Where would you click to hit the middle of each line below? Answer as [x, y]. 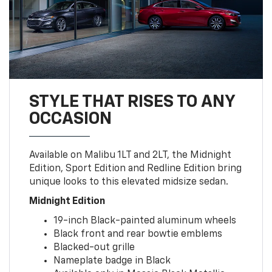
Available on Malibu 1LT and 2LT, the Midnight [130, 155]
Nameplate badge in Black [112, 261]
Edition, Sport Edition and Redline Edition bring [135, 168]
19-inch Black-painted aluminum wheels [144, 221]
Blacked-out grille [94, 247]
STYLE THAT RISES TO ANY [132, 102]
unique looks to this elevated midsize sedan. [128, 182]
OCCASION [70, 119]
